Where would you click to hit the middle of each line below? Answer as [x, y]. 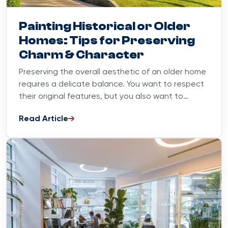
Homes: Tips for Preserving [107, 40]
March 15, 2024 [191, 14]
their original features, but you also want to [101, 96]
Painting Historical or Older [105, 26]
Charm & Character [81, 54]
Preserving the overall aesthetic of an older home [112, 72]
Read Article [44, 119]
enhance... [38, 109]
